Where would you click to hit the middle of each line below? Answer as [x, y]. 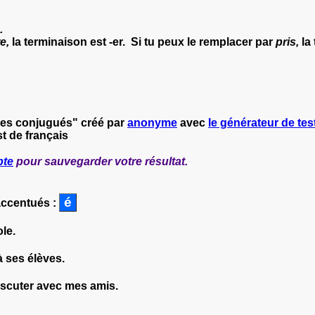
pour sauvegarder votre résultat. [101, 161]
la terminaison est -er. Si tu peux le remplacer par [142, 41]
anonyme [152, 122]
